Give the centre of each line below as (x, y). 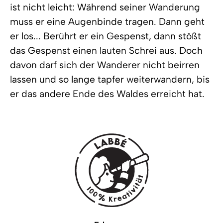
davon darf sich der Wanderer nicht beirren (105, 65)
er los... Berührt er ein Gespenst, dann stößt (106, 36)
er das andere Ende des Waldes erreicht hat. (107, 94)
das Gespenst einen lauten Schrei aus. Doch (106, 50)
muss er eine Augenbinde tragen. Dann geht (107, 21)
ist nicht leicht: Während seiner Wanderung (105, 7)
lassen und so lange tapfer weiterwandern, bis (110, 79)
